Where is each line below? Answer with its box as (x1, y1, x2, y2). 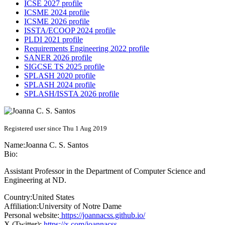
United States (32, 193, 74, 202)
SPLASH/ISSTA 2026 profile (24, 89, 119, 98)
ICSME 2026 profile (24, 17, 89, 26)
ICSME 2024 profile (24, 8, 89, 17)
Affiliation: (4, 202, 39, 211)
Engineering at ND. (4, 176, 66, 185)
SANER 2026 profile (24, 53, 92, 62)
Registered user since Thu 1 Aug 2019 (4, 125, 107, 133)
